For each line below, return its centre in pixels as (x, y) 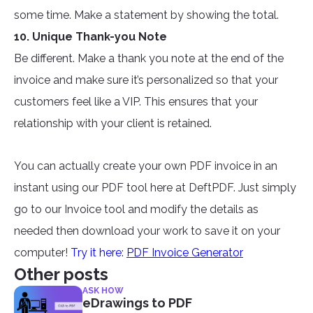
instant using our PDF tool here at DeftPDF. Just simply (155, 188)
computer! (42, 253)
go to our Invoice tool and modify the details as (136, 210)
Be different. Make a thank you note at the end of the (149, 59)
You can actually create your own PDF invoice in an (146, 166)
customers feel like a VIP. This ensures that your (136, 102)
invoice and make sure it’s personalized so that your (146, 80)
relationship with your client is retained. (113, 124)
